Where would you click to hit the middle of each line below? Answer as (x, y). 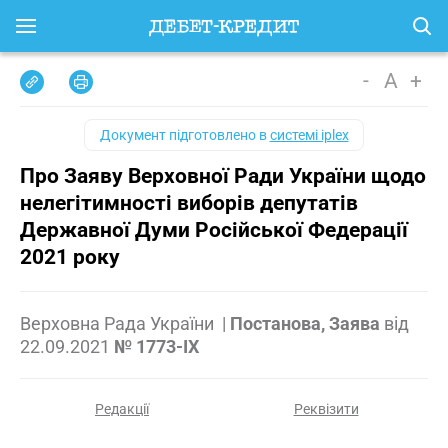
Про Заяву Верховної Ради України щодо (223, 176)
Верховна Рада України (119, 323)
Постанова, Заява (305, 323)
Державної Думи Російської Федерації (214, 230)
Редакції (122, 409)
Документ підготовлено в (184, 135)
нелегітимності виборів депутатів (189, 203)
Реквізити (326, 409)
